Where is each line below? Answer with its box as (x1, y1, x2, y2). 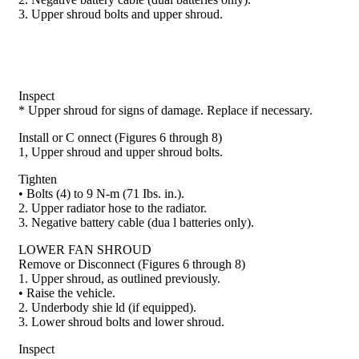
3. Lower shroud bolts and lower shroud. (18, 315, 224, 329)
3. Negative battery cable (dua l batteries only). (18, 216, 254, 230)
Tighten (18, 172, 57, 187)
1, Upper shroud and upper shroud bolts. (18, 145, 223, 159)
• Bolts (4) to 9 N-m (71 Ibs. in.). (18, 187, 184, 201)
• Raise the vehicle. (18, 286, 115, 301)
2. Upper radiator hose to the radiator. (18, 201, 207, 216)
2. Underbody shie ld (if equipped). (18, 301, 196, 315)
